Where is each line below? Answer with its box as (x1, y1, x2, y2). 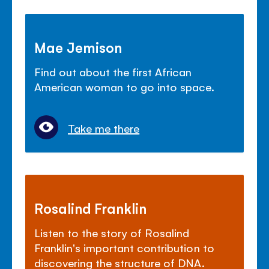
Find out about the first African (34, 64, 192, 79)
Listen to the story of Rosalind (34, 225, 190, 240)
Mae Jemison (34, 38, 122, 56)
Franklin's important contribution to (34, 240, 214, 255)
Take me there (68, 121, 140, 136)
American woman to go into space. (34, 79, 215, 94)
